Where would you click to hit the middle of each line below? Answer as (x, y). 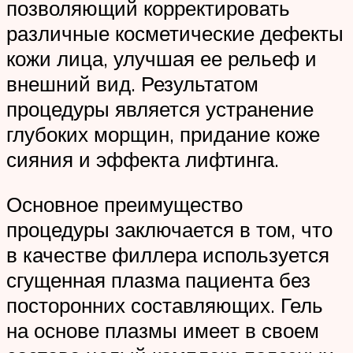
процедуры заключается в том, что (169, 230)
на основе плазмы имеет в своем (163, 331)
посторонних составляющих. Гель (165, 305)
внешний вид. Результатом (132, 83)
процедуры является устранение (160, 108)
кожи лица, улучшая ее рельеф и (162, 58)
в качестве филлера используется (168, 255)
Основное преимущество (124, 204)
